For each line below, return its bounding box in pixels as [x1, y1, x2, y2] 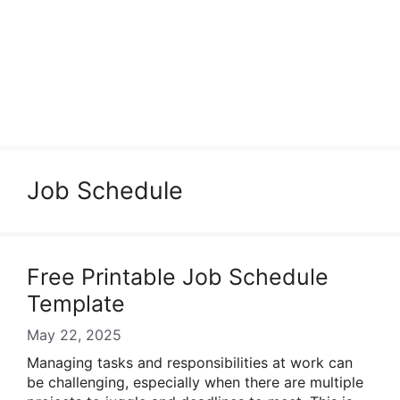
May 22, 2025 [27, 326, 121, 344]
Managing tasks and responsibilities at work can [27, 354, 353, 371]
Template [27, 290, 125, 317]
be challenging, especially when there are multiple [27, 373, 363, 391]
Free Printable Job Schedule [27, 263, 329, 290]
